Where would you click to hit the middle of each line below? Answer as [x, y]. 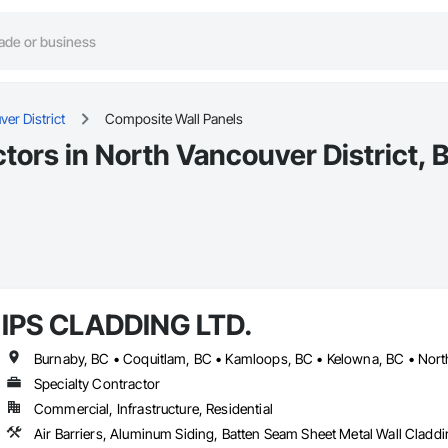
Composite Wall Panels [174, 119]
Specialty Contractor [96, 384]
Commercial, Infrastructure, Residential [153, 409]
